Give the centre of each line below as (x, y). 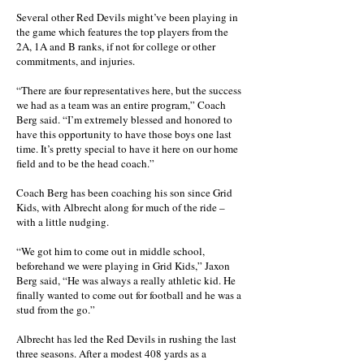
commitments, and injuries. (76, 61)
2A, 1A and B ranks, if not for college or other (116, 46)
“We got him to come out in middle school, (110, 251)
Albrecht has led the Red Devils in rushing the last (126, 339)
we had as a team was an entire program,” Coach (121, 105)
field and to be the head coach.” (85, 163)
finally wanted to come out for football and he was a (129, 295)
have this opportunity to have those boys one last (124, 134)
